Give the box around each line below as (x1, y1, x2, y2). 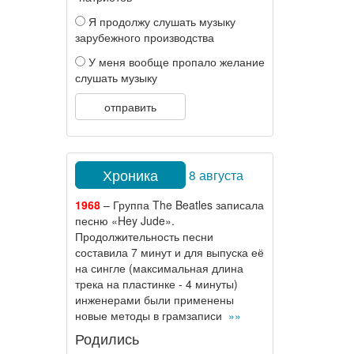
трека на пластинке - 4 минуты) (74, 276, 238, 292)
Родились (74, 328, 139, 348)
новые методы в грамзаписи (74, 307, 228, 323)
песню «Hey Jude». (74, 213, 175, 228)
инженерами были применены (74, 292, 234, 307)
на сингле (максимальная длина (74, 260, 243, 276)
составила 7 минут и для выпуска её (74, 244, 264, 260)
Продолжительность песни (74, 228, 213, 244)
